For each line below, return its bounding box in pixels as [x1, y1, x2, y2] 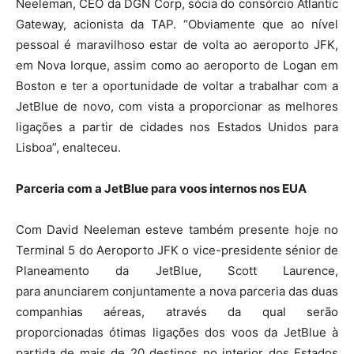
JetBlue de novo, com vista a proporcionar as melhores [16, 98, 338, 114]
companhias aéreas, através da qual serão [16, 303, 338, 319]
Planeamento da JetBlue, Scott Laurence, [16, 262, 338, 278]
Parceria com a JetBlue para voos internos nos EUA [16, 180, 307, 196]
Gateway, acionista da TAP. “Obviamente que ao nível [16, 16, 338, 32]
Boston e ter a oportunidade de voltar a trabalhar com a [16, 77, 338, 93]
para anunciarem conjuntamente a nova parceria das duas [16, 283, 338, 299]
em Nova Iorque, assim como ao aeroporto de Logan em [16, 57, 338, 73]
